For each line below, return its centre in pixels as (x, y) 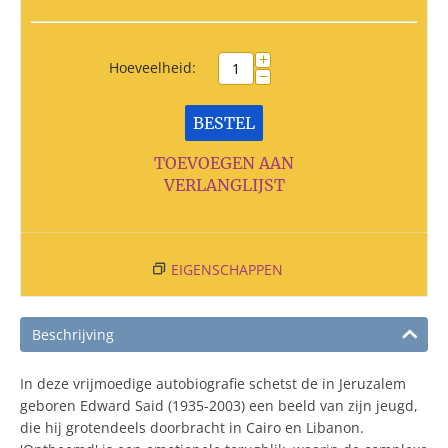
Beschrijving (73, 334)
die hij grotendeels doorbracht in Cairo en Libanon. (192, 427)
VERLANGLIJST (224, 185)
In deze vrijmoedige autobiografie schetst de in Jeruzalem (213, 383)
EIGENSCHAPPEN (226, 269)
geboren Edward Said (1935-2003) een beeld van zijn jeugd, (219, 405)
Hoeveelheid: (152, 67)
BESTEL (224, 123)
